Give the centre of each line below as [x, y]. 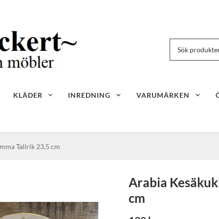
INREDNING [89, 95]
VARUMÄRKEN [163, 95]
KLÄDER [28, 95]
